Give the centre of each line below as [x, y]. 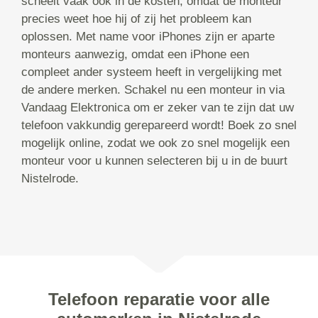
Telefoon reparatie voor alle [159, 300]
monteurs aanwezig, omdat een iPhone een [135, 55]
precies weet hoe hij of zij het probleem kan [136, 19]
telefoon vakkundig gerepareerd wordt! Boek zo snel [159, 126]
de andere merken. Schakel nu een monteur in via [153, 90]
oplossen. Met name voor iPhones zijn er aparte [148, 37]
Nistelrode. [50, 179]
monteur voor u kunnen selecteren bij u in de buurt [154, 161]
